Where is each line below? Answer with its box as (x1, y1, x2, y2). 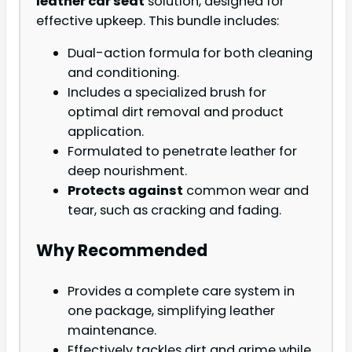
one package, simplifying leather (68, 302, 275, 321)
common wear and (183, 181, 309, 200)
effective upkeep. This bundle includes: (36, 11, 279, 30)
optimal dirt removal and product (68, 102, 284, 121)
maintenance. (68, 321, 156, 340)
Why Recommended (36, 239, 207, 262)
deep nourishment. (68, 161, 187, 180)
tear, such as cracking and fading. (68, 200, 281, 219)
